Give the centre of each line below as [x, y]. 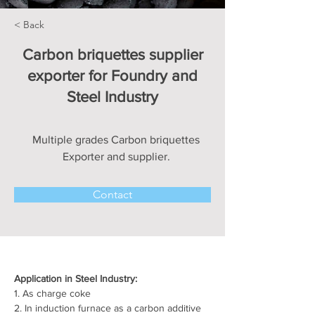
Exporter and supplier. [116, 157]
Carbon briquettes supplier [112, 55]
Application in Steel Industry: [76, 279]
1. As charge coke [52, 294]
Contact [112, 195]
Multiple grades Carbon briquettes [116, 140]
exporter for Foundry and [112, 76]
